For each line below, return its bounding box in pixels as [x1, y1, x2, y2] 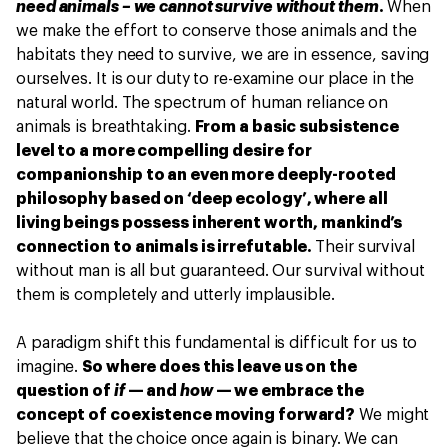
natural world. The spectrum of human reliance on [16, 95, 389, 111]
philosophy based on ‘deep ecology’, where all [16, 191, 388, 207]
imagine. [16, 359, 83, 375]
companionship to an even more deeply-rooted [16, 167, 396, 183]
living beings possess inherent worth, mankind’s [16, 215, 403, 231]
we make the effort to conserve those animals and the [16, 23, 417, 39]
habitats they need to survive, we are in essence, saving [16, 47, 430, 63]
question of [16, 383, 114, 399]
